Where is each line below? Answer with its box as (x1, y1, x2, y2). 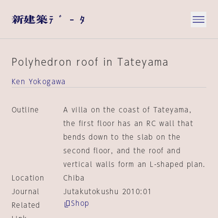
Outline (12, 107, 39, 113)
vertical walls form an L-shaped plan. (63, 161, 206, 168)
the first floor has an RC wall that (63, 120, 193, 127)
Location (12, 175, 45, 182)
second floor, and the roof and (63, 147, 181, 154)
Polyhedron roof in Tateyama (12, 57, 169, 67)
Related (12, 202, 40, 209)
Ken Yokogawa (12, 78, 66, 85)
